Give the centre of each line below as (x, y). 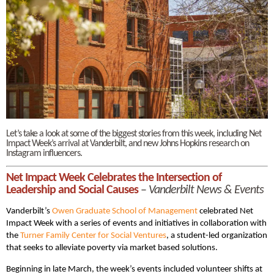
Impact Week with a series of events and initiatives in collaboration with (136, 223)
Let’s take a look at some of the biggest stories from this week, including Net (134, 134)
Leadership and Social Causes (72, 190)
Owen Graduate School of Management (125, 211)
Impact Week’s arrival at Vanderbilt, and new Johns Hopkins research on (128, 143)
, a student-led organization (217, 235)
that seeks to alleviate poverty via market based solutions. (112, 248)
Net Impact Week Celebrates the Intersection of (114, 178)
